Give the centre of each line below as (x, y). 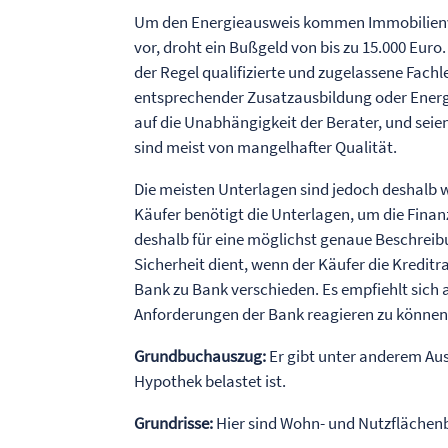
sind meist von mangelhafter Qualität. (266, 147)
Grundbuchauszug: (200, 356)
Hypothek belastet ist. (210, 381)
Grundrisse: (174, 423)
